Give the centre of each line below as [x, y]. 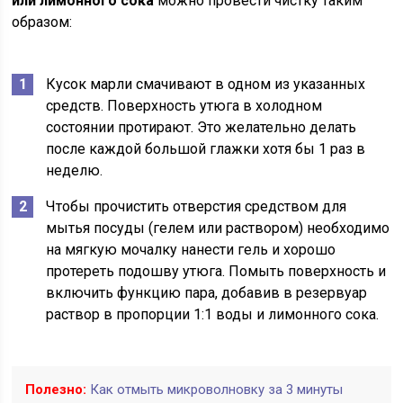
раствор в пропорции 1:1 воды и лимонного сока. [213, 315]
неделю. [75, 171]
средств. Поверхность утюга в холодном [184, 106]
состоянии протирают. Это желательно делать [201, 128]
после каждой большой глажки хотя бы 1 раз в [206, 149]
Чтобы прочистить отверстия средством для [197, 207]
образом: [42, 22]
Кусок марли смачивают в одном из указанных [206, 85]
